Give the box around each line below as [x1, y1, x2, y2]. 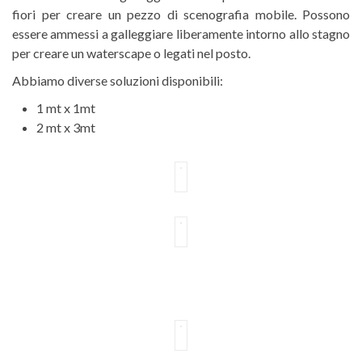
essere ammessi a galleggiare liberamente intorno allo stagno [12, 26, 350, 41]
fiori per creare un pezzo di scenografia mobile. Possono [12, 6, 350, 22]
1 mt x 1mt [36, 100, 95, 116]
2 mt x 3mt [36, 120, 95, 135]
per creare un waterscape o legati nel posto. [12, 45, 250, 61]
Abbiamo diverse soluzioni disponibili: [12, 73, 223, 88]
